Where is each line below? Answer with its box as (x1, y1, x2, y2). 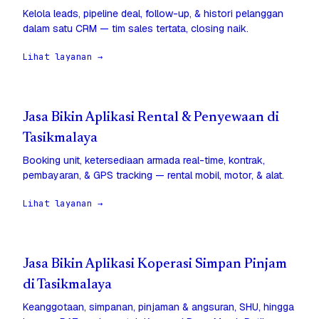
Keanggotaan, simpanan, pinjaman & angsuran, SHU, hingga (23, 300, 294, 314)
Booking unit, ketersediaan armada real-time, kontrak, (23, 154, 265, 167)
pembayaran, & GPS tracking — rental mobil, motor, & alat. (23, 169, 284, 182)
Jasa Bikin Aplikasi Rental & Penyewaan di (23, 111, 279, 125)
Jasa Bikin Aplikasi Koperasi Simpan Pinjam (23, 258, 287, 272)
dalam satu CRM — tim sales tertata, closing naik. (23, 22, 249, 36)
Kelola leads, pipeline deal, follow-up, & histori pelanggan (23, 7, 283, 21)
